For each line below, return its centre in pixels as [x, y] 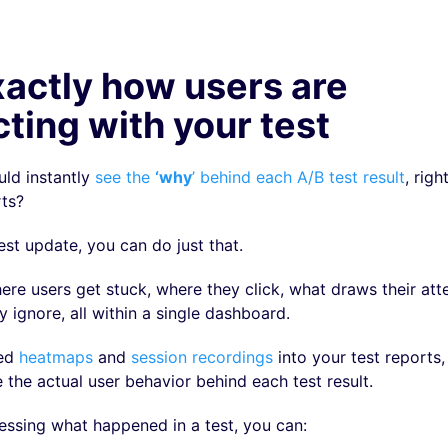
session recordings [201, 357]
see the [124, 177]
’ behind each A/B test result [298, 177]
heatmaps [55, 357]
